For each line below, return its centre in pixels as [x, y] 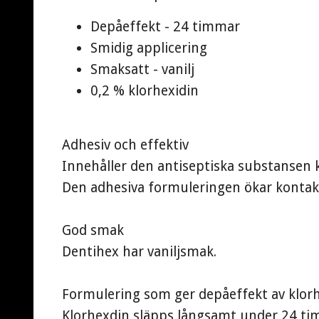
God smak [93, 231]
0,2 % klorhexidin [145, 91]
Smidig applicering [149, 48]
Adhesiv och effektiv [125, 145]
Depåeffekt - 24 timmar [165, 27]
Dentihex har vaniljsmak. [139, 252]
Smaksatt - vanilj [142, 70]
